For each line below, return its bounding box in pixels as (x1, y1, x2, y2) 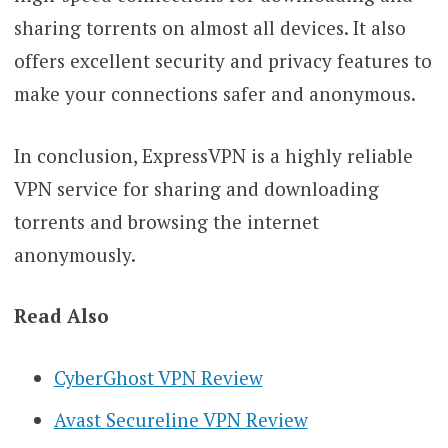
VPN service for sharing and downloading (13, 175, 379, 201)
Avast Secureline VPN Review (53, 407, 308, 433)
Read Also (13, 303, 109, 329)
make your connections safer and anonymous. (13, 81, 416, 107)
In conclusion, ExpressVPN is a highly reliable (13, 142, 413, 168)
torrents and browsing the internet (13, 208, 319, 234)
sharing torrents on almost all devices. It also (13, 15, 406, 41)
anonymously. (13, 241, 136, 267)
